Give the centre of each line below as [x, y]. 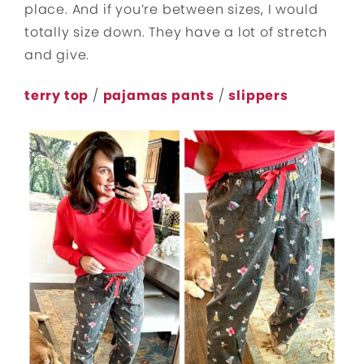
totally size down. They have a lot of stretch [176, 32]
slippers [258, 96]
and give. [57, 55]
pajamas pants [159, 96]
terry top [57, 96]
